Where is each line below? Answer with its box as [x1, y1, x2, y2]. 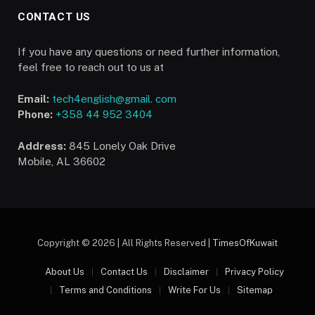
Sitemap [236, 285, 273, 296]
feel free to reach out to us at [18, 61, 164, 74]
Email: [18, 93, 49, 105]
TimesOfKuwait [212, 238, 278, 249]
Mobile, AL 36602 [18, 155, 105, 168]
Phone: [18, 108, 53, 121]
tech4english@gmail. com [52, 93, 176, 105]
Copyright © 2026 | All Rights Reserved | [37, 238, 212, 249]
